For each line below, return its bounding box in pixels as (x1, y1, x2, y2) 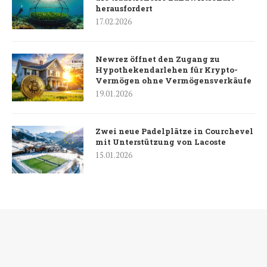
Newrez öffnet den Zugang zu (95, 54, 220, 65)
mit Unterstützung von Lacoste (95, 136, 226, 148)
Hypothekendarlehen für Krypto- (95, 64, 238, 76)
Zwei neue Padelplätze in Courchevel (95, 126, 253, 137)
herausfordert (95, 3, 153, 14)
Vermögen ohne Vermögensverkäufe (95, 75, 252, 86)
